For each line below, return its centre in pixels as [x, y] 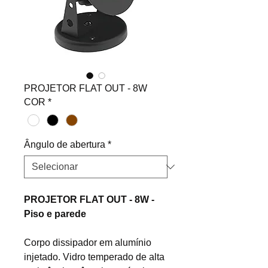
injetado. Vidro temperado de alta [94, 257]
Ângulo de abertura [65, 145]
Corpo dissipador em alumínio [88, 243]
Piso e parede [55, 214]
